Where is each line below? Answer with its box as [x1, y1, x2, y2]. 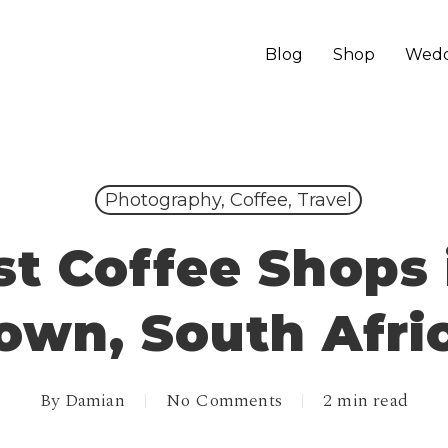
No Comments [165, 387, 282, 414]
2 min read [323, 387, 408, 414]
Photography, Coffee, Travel [105, 189, 352, 211]
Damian [64, 387, 125, 414]
